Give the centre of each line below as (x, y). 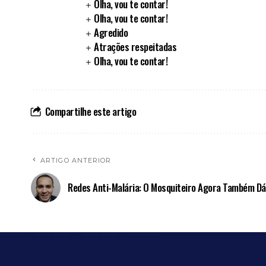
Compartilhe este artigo (90, 111)
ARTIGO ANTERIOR (76, 160)
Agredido (111, 32)
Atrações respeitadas (135, 46)
